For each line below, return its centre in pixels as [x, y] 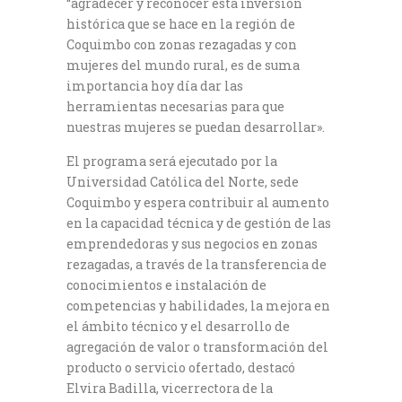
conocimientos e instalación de [166, 284]
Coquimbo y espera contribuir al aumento [198, 202]
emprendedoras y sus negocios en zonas [192, 243]
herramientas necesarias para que [175, 106]
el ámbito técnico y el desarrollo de [178, 326]
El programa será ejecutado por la [172, 161]
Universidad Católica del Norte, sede [183, 181]
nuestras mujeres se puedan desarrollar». [196, 127]
